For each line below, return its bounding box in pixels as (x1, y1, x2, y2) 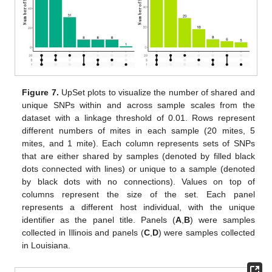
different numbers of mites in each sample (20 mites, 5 (22, 126, 255, 136)
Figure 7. (22, 87, 59, 98)
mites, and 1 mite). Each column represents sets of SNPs (22, 138, 255, 149)
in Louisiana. (22, 240, 71, 251)
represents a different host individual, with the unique (22, 202, 255, 212)
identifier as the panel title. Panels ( (22, 215, 175, 225)
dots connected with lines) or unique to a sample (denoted (22, 164, 255, 174)
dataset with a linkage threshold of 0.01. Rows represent (22, 113, 255, 123)
